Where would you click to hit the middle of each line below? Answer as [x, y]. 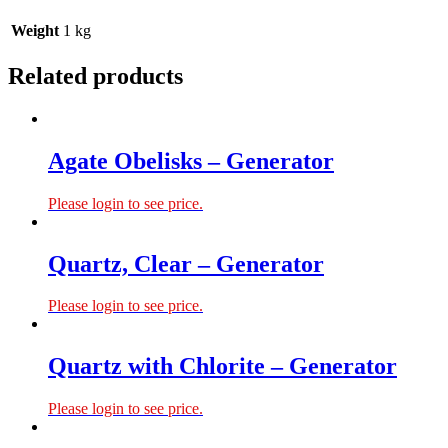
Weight [35, 31]
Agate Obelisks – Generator [191, 160]
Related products [95, 75]
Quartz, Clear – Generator [186, 263]
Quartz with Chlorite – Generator [222, 366]
